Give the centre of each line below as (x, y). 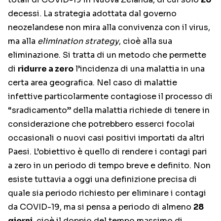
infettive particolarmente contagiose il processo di (110, 97)
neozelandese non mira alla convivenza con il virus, (109, 28)
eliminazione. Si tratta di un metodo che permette (107, 55)
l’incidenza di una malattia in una (139, 69)
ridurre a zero (46, 69)
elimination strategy (78, 41)
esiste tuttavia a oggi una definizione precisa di (102, 180)
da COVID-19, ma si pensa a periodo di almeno (101, 207)
